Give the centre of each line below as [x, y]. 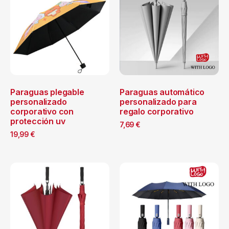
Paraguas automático [162, 92]
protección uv [38, 121]
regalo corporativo [157, 111]
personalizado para [158, 101]
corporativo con [42, 111]
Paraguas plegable [47, 92]
